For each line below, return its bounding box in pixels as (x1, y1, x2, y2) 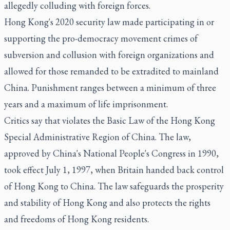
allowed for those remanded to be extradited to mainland (4, 65, 219, 77)
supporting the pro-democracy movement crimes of (4, 32, 198, 44)
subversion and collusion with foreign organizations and (4, 49, 214, 61)
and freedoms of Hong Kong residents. (4, 213, 149, 225)
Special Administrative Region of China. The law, (4, 131, 191, 143)
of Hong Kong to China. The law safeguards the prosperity (4, 180, 224, 192)
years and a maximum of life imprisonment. (4, 98, 168, 110)
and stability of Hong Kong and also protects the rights (4, 197, 210, 208)
